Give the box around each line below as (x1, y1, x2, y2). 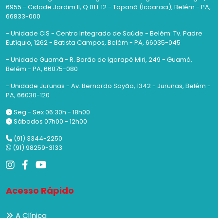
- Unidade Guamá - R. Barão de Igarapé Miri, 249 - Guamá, (6, 55, 192, 65)
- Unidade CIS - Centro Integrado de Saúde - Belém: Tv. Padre (6, 29, 202, 38)
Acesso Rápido (6, 184, 74, 197)
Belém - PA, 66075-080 (6, 64, 78, 74)
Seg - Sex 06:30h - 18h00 (12, 108, 90, 117)
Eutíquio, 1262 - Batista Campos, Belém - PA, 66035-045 (6, 38, 181, 48)
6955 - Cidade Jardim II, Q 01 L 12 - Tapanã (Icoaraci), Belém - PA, (6, 2, 211, 12)
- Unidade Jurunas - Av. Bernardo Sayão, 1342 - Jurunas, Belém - (6, 81, 211, 91)
